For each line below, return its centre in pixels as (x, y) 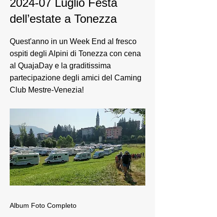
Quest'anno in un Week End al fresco (73, 41)
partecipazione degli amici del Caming (76, 78)
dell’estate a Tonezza (63, 19)
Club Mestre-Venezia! (47, 90)
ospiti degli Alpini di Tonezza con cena (75, 54)
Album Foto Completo (43, 205)
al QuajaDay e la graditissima (60, 66)
